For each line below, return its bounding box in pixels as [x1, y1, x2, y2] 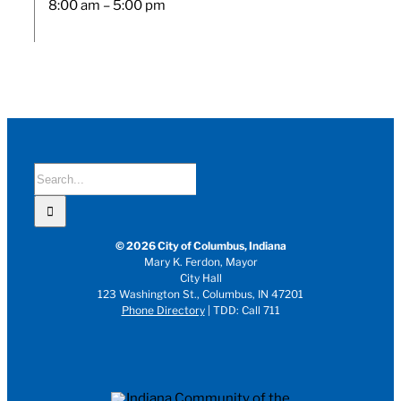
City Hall [179, 271, 222, 286]
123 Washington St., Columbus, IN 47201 [98, 287, 303, 302]
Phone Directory [121, 303, 205, 318]
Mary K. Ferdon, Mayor [143, 255, 258, 269]
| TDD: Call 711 [207, 303, 280, 318]
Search [32, 164, 78, 181]
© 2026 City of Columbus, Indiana [115, 239, 286, 253]
